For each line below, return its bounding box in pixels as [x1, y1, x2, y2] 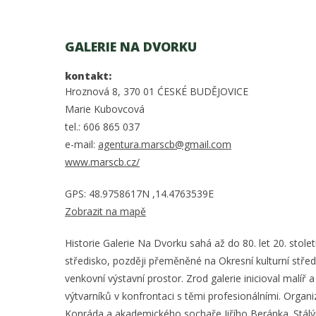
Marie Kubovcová [65, 102, 145, 116]
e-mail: [65, 137, 98, 151]
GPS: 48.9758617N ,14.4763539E [65, 186, 214, 200]
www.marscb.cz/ [65, 154, 140, 169]
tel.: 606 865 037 [65, 119, 140, 133]
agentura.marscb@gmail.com [98, 137, 231, 151]
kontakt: [65, 68, 111, 83]
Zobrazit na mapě [65, 204, 146, 218]
